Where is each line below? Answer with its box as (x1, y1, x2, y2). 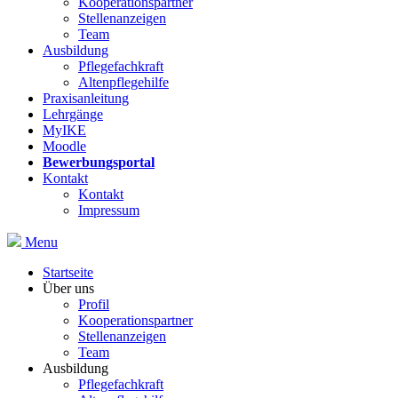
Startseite (43, 264, 93, 280)
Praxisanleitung (43, 90, 129, 106)
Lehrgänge (43, 106, 103, 122)
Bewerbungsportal (43, 154, 155, 170)
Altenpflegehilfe (78, 74, 169, 90)
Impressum (78, 202, 139, 218)
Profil (78, 296, 109, 312)
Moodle (43, 138, 86, 154)
